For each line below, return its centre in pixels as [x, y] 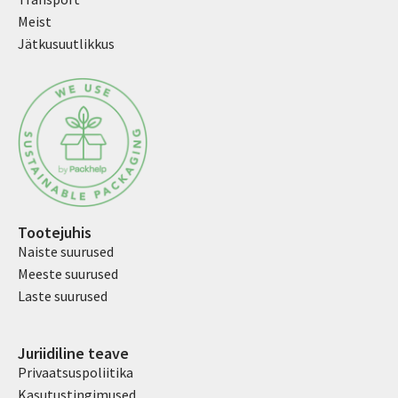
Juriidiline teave [73, 353]
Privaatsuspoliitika [76, 372]
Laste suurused [63, 296]
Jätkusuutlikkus [66, 44]
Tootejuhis [55, 233]
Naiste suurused [66, 252]
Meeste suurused [68, 274]
